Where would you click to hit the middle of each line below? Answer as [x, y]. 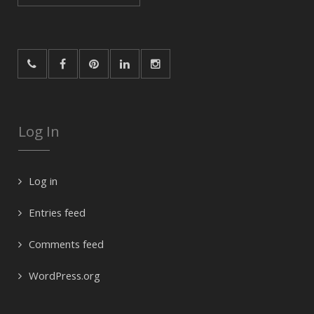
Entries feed [57, 213]
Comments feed [66, 244]
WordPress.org [64, 276]
